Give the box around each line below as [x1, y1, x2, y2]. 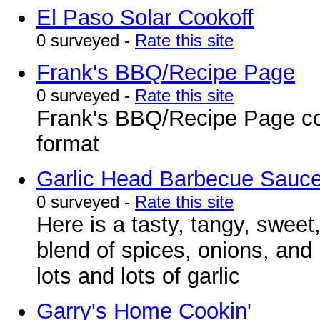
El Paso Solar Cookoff [36, 5, 254, 30]
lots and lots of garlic [36, 264, 240, 289]
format [36, 131, 99, 156]
